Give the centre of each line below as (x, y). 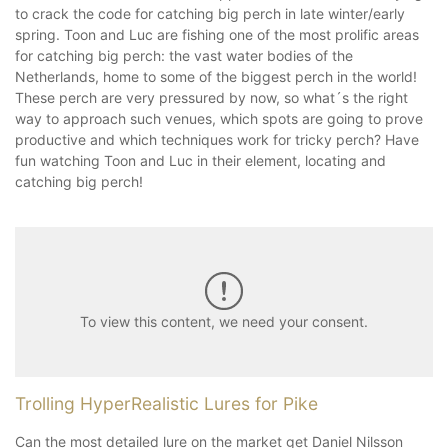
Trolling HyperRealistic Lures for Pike (166, 403)
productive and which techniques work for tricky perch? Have (217, 139)
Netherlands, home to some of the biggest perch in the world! (216, 76)
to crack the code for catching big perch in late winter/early (210, 13)
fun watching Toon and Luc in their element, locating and (200, 160)
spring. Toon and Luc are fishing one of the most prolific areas (217, 34)
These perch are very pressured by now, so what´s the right (211, 97)
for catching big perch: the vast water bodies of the (184, 55)
